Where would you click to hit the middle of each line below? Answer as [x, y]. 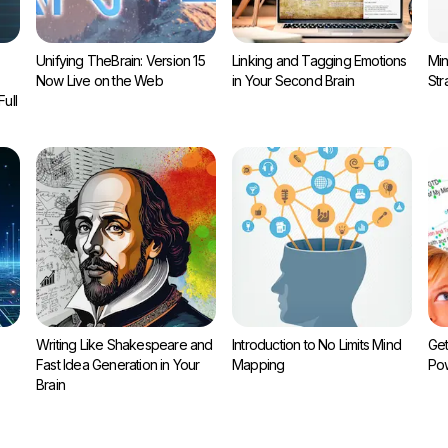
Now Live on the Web [99, 81]
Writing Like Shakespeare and [124, 345]
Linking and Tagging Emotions [319, 61]
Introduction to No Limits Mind [316, 345]
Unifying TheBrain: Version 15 [120, 61]
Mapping [258, 365]
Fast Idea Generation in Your [118, 365]
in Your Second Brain [293, 81]
